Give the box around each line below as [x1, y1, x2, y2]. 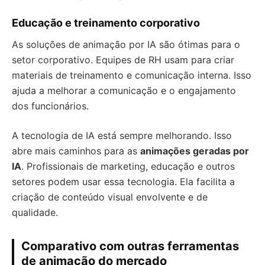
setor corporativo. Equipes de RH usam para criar [12, 54, 234, 66]
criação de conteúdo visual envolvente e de [12, 191, 208, 203]
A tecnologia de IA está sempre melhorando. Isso [12, 130, 232, 141]
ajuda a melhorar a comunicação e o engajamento [12, 85, 236, 96]
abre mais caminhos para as [12, 145, 140, 157]
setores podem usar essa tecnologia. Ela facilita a [12, 176, 235, 188]
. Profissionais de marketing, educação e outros [21, 160, 235, 172]
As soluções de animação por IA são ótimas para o [12, 38, 240, 50]
